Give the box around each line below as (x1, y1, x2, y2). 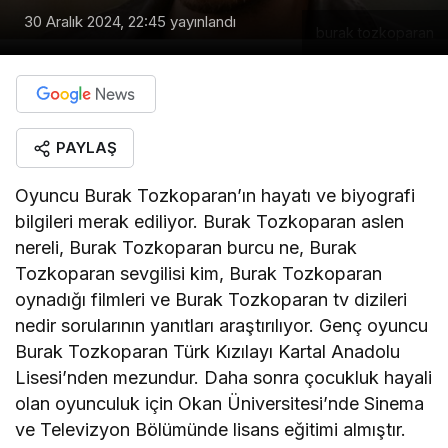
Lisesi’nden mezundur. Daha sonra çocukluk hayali (15, 366, 433, 388)
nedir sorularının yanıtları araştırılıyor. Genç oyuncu (15, 314, 429, 336)
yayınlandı (166, 11, 236, 31)
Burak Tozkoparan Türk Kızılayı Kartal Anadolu (15, 340, 401, 362)
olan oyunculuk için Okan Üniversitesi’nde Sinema (15, 392, 425, 414)
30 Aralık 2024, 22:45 (24, 11, 166, 31)
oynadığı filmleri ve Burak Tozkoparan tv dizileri (15, 288, 408, 310)
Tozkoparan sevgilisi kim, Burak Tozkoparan (15, 262, 383, 284)
